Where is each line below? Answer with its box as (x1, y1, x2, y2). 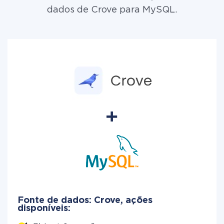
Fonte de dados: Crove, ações (17, 196, 152, 204)
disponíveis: (17, 204, 70, 212)
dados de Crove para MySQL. (47, 6, 177, 14)
